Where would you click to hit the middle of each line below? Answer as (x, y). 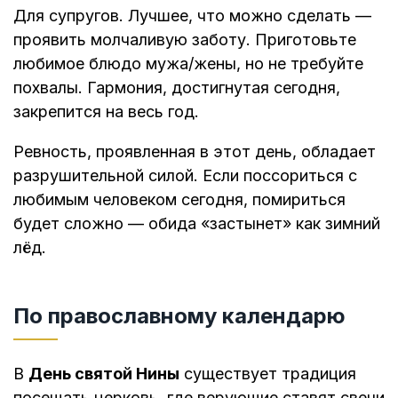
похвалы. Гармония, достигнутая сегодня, (177, 88)
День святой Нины (104, 373)
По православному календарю (179, 315)
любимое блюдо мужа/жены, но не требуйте (188, 64)
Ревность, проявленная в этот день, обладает (195, 152)
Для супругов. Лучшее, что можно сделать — (192, 16)
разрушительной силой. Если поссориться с (185, 176)
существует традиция (268, 373)
